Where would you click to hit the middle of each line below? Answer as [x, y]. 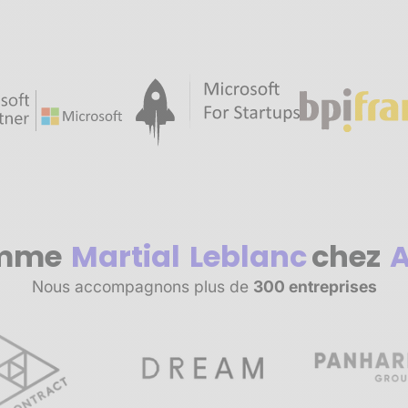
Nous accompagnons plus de [142, 286]
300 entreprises [315, 286]
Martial [126, 256]
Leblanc [248, 256]
